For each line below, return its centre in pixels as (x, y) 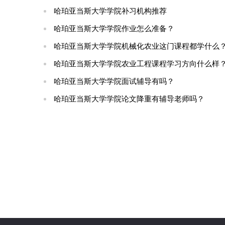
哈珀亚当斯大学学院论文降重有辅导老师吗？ (129, 99)
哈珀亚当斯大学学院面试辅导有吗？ (114, 81)
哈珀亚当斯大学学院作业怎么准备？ (114, 29)
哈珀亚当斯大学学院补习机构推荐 (110, 11)
